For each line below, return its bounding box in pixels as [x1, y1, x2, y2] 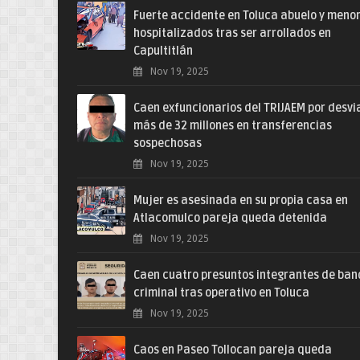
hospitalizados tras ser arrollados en [133, 27, 331, 40]
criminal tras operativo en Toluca [133, 286, 309, 300]
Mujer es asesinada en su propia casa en [133, 194, 348, 207]
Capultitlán [133, 44, 193, 58]
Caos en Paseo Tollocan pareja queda [133, 343, 332, 357]
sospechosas [133, 137, 202, 150]
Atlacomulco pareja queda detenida [133, 211, 327, 225]
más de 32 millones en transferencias [133, 119, 332, 133]
